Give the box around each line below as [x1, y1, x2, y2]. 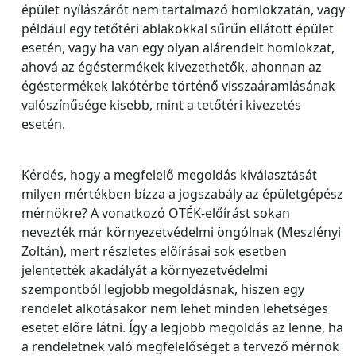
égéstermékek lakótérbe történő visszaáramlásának [21, 77, 335, 95]
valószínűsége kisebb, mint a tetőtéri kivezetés [21, 96, 301, 114]
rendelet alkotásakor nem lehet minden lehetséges [21, 300, 328, 317]
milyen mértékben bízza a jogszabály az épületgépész [21, 185, 343, 203]
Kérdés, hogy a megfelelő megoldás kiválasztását [21, 166, 317, 184]
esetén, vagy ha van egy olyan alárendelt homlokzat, [21, 39, 335, 56]
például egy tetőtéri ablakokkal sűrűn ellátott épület [21, 20, 334, 37]
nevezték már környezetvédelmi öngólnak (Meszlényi [21, 223, 341, 241]
